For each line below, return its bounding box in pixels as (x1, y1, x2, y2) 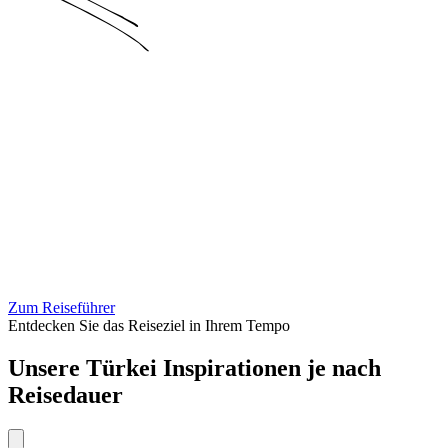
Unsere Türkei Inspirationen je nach (8, 354, 381, 381)
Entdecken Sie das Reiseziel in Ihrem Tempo (8, 317, 290, 335)
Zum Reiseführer (8, 299, 115, 317)
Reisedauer (8, 381, 123, 408)
